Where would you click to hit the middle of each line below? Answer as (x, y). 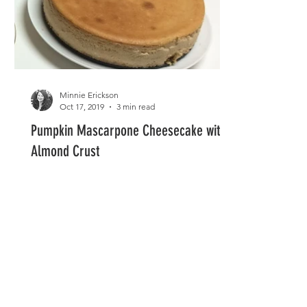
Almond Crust (65, 151)
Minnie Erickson (89, 95)
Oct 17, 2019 (82, 107)
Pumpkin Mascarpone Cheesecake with (128, 131)
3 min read (136, 107)
